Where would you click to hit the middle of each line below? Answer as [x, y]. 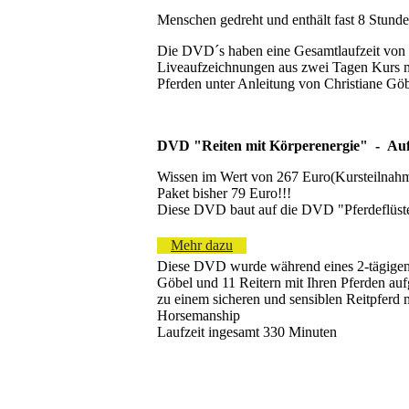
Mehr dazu [202, 245]
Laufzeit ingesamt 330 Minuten [247, 331]
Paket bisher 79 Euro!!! [226, 193]
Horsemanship [199, 315]
